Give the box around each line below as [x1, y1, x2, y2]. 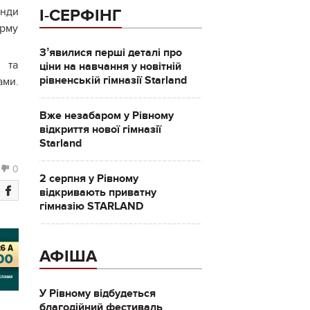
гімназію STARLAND [39, 199, 143, 213]
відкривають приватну [39, 185, 156, 199]
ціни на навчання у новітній [39, 60, 181, 73]
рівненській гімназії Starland [39, 73, 187, 87]
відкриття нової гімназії [39, 122, 161, 136]
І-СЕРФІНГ [39, 6, 122, 26]
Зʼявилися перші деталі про [39, 46, 182, 60]
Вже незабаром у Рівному [39, 109, 174, 122]
